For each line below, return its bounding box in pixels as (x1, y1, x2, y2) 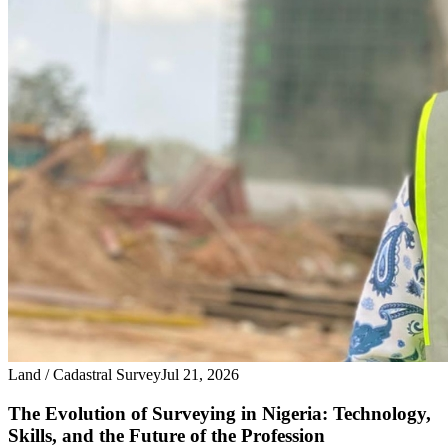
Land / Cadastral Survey (8, 366, 161, 383)
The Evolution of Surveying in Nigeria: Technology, (8, 402, 431, 424)
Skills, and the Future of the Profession (8, 424, 325, 446)
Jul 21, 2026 (161, 366, 239, 383)
